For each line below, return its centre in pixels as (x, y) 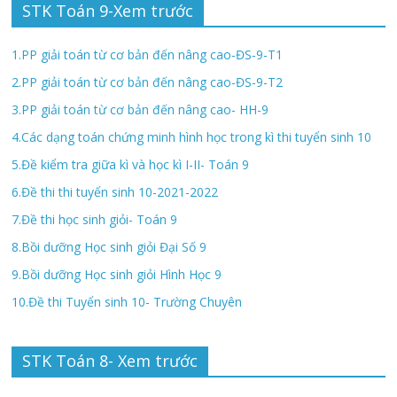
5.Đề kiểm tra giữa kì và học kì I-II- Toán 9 (131, 164)
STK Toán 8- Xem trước (110, 360)
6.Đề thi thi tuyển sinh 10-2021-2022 (115, 191)
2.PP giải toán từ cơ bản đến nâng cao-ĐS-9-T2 (148, 82)
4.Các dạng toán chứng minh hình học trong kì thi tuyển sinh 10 (192, 136)
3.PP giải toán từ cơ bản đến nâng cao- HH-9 (140, 109)
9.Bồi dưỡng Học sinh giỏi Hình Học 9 (117, 274)
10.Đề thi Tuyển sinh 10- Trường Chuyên (127, 301)
